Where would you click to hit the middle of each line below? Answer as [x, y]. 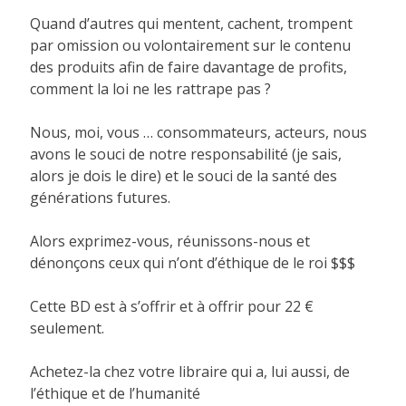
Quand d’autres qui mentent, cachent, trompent [192, 23]
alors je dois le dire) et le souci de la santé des [184, 175]
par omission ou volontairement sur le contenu [191, 45]
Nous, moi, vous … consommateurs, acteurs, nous [199, 132]
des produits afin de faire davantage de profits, [189, 67]
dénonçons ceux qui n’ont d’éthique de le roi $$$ [193, 262]
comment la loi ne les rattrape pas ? [151, 88]
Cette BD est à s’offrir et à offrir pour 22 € [172, 306]
